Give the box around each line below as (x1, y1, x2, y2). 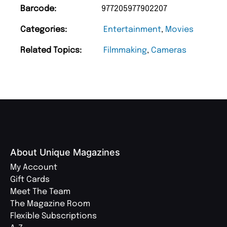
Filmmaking (103, 46, 147, 55)
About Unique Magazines (10, 146, 120, 158)
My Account (10, 163, 57, 172)
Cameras (151, 46, 186, 55)
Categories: (20, 25, 67, 34)
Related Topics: (20, 46, 82, 55)
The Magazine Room (10, 199, 90, 208)
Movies (165, 25, 194, 34)
